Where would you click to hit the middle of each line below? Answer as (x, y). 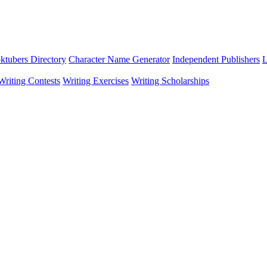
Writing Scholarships (170, 81)
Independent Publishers (216, 59)
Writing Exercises (96, 81)
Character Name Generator (119, 59)
